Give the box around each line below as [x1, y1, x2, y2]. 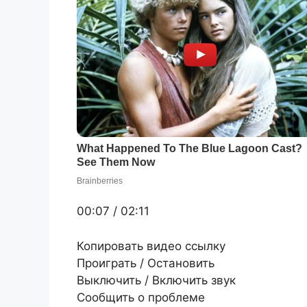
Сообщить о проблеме [77, 290, 205, 304]
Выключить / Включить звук [77, 273, 236, 287]
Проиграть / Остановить [77, 256, 214, 270]
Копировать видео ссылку [77, 238, 225, 253]
